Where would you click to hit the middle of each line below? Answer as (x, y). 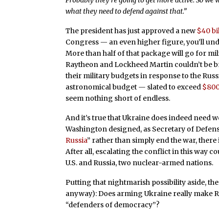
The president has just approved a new (131, 31)
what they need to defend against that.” (126, 11)
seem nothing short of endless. (118, 99)
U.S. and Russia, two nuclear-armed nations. (140, 163)
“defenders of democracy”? (113, 205)
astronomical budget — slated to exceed (134, 87)
